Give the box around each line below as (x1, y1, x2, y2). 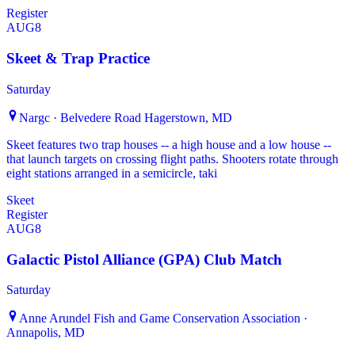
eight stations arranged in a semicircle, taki (6, 166, 217, 180)
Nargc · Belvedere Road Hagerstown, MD (19, 110, 232, 124)
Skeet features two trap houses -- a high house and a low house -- (6, 137, 331, 151)
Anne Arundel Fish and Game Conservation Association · (19, 311, 307, 326)
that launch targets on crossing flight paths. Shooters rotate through (6, 151, 338, 166)
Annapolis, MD (6, 326, 85, 340)
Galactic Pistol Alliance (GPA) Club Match (6, 250, 282, 268)
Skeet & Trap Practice (6, 50, 150, 67)
